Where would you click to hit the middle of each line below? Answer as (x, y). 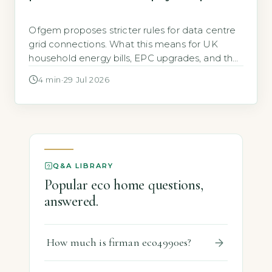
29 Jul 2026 (87, 80)
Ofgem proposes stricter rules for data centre (132, 30)
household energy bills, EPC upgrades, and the (134, 58)
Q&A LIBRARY (83, 165)
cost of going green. (75, 72)
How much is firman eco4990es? (119, 243)
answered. (71, 201)
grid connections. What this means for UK (123, 44)
